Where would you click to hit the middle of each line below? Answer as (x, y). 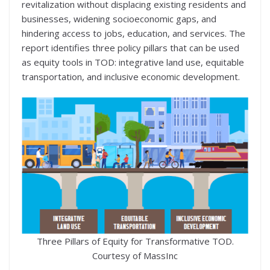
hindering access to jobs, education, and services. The (133, 33)
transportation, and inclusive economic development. (131, 76)
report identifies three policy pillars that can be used (130, 47)
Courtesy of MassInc (135, 256)
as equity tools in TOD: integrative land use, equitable (133, 62)
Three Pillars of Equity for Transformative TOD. (135, 241)
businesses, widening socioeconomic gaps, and (119, 18)
